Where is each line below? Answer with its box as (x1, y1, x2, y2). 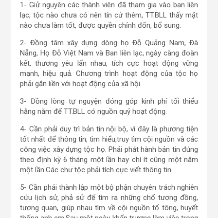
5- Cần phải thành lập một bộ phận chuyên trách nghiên (20, 183, 198, 192)
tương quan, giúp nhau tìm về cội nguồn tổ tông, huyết (20, 203, 198, 212)
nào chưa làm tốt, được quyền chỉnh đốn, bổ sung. (20, 21, 181, 30)
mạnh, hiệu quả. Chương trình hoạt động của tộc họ (20, 69, 198, 78)
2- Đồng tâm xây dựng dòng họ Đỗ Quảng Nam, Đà (20, 38, 198, 47)
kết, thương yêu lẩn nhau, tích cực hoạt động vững (20, 59, 198, 68)
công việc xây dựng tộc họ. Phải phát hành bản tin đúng (20, 145, 198, 154)
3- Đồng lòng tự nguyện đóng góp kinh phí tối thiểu (20, 97, 198, 106)
